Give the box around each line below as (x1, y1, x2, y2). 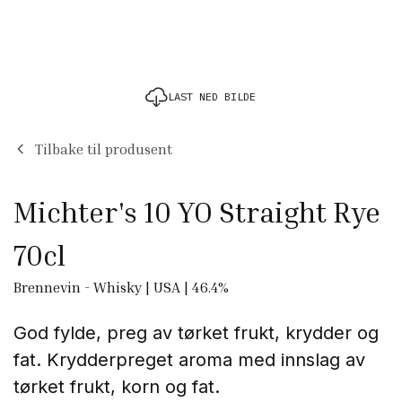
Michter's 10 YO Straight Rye (13, 194, 380, 229)
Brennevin (13, 277, 81, 296)
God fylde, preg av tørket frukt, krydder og (13, 321, 379, 344)
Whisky (93, 277, 142, 296)
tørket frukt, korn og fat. (13, 375, 220, 398)
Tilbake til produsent (35, 139, 172, 158)
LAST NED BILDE (168, 89, 257, 103)
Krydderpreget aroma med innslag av (47, 348, 365, 371)
